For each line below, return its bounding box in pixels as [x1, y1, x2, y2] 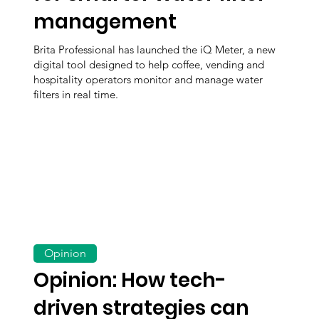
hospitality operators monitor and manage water [33, 72, 263, 86]
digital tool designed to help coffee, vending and [33, 57, 265, 71]
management [33, 8, 177, 36]
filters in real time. [33, 87, 119, 101]
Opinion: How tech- [33, 266, 227, 294]
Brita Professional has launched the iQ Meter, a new [33, 42, 276, 56]
